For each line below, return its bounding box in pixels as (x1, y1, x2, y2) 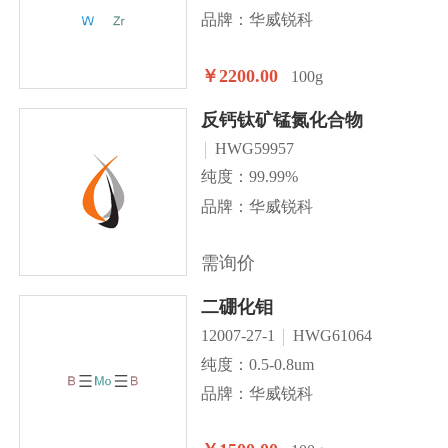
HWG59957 (214, 140, 294, 158)
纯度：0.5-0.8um (200, 355, 314, 373)
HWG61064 (292, 327, 372, 345)
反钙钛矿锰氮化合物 (200, 109, 363, 130)
